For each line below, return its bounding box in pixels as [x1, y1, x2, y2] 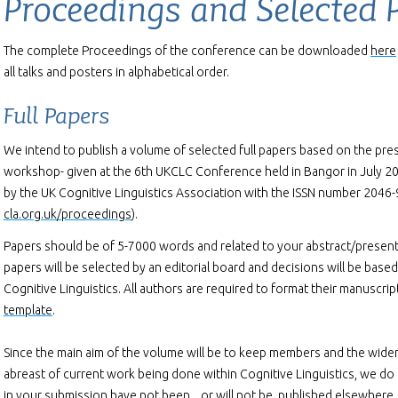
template [4, 303, 52, 317]
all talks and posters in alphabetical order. [4, 65, 229, 79]
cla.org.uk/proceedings [4, 207, 131, 221]
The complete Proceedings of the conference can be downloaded [4, 44, 370, 58]
